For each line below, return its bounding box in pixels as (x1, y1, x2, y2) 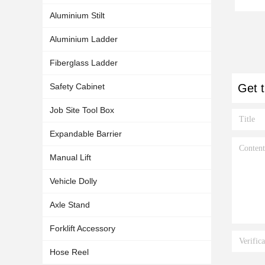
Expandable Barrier (50, 129, 122, 138)
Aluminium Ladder (50, 34, 118, 44)
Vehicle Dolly (50, 176, 97, 186)
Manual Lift (50, 153, 91, 162)
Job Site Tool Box (50, 105, 114, 115)
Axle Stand (50, 200, 90, 209)
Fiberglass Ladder (50, 58, 118, 67)
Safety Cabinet (50, 82, 105, 91)
